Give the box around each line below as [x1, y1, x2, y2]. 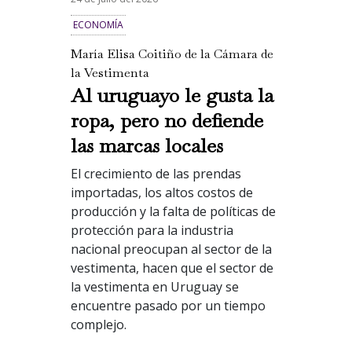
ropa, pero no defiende [70, 108, 263, 134]
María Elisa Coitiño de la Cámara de [70, 46, 273, 63]
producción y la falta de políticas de [70, 203, 276, 221]
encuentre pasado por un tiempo [70, 297, 266, 315]
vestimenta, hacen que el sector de [70, 259, 273, 277]
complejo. [70, 316, 130, 334]
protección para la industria [70, 222, 233, 240]
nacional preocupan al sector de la [70, 240, 272, 258]
